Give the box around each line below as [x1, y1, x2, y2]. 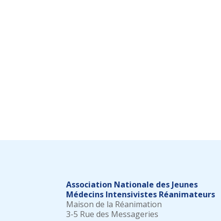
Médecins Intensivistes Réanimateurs [66, 189, 216, 200]
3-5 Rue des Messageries [66, 209, 159, 220]
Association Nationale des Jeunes [66, 179, 198, 190]
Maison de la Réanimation [66, 199, 162, 210]
